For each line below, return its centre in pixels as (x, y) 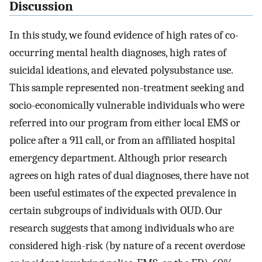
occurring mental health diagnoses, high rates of (118, 52)
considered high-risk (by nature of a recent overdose (127, 245)
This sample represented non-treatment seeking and (127, 87)
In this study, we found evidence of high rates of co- (124, 35)
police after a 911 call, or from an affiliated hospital (122, 140)
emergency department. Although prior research (118, 158)
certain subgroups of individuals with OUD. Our (116, 210)
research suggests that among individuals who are (122, 228)
